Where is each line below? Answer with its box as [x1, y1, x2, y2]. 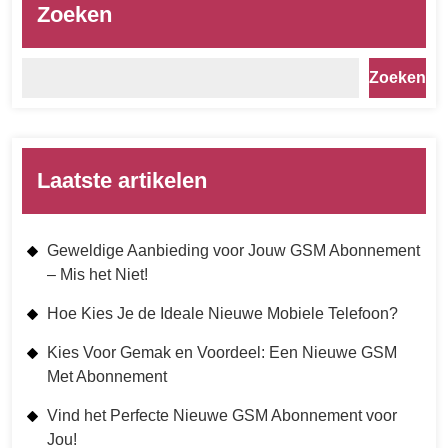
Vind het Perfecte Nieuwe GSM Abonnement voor [47, 407, 397, 425]
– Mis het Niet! [47, 266, 148, 284]
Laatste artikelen [37, 168, 207, 194]
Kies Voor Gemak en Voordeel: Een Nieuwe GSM [47, 344, 397, 362]
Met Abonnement [47, 368, 167, 386]
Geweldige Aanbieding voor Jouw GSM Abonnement [47, 242, 420, 260]
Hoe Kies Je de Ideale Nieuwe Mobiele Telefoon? [47, 305, 398, 323]
